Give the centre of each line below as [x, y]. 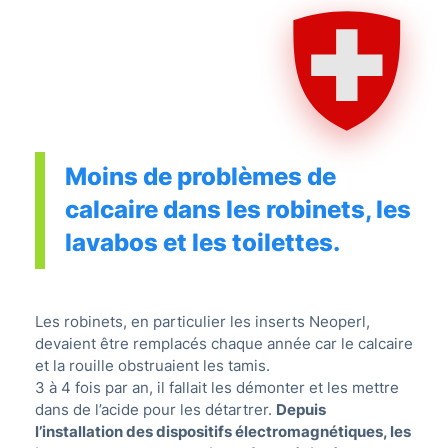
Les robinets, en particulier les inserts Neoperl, [202, 322]
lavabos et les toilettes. [202, 243]
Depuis [301, 410]
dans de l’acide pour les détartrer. [155, 410]
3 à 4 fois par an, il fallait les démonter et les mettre [217, 388]
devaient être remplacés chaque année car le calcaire [224, 344]
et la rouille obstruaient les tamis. [152, 366]
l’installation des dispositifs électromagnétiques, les [223, 432]
